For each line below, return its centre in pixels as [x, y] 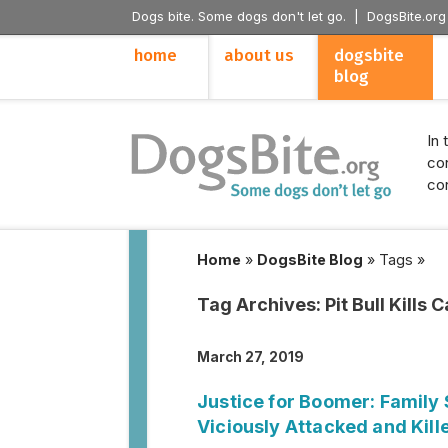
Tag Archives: [261, 304]
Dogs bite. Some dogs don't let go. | [249, 16]
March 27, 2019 [250, 357]
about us [259, 55]
